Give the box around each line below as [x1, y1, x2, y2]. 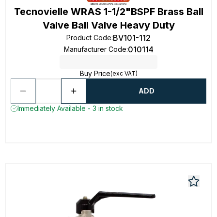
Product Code [66, 33, 111, 42]
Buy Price [79, 69, 110, 77]
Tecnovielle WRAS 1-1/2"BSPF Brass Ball [14, 6, 203, 17]
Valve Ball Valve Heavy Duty [42, 19, 175, 31]
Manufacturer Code [63, 45, 126, 53]
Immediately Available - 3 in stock [17, 104, 123, 112]
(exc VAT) [110, 70, 138, 77]
